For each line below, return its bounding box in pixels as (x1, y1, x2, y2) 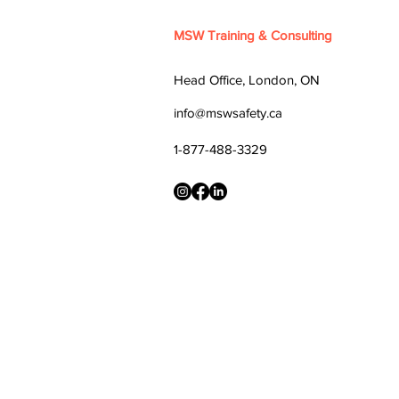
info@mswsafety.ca (174, 104, 282, 120)
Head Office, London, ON (174, 71, 320, 87)
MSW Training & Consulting (174, 27, 332, 43)
